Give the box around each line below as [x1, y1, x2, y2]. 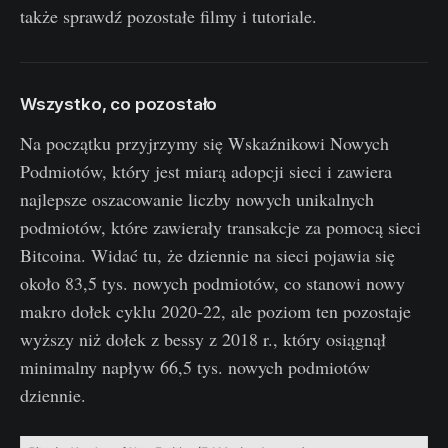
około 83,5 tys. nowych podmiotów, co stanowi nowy [20, 271, 405, 296]
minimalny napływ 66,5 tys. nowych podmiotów [20, 355, 370, 380]
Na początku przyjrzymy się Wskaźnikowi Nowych [20, 131, 389, 156]
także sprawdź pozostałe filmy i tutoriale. [20, 4, 317, 29]
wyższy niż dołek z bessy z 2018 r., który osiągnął [20, 327, 386, 352]
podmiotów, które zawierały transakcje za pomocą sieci [20, 215, 421, 240]
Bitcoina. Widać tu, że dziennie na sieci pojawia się [20, 243, 395, 268]
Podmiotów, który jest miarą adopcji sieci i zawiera [20, 159, 392, 184]
